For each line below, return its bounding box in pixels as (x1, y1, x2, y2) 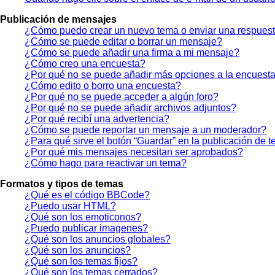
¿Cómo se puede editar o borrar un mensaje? (25, 36, 222, 47)
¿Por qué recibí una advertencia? (25, 113, 169, 124)
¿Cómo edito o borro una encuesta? (25, 80, 181, 91)
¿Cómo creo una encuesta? (25, 58, 145, 69)
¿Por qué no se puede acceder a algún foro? (25, 91, 219, 102)
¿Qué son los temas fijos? (25, 255, 137, 266)
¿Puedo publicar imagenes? (25, 222, 148, 233)
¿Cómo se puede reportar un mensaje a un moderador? (25, 124, 266, 135)
